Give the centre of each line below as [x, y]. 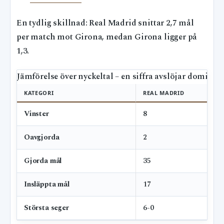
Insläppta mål [47, 184]
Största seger [46, 207]
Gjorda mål [43, 160]
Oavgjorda [42, 137]
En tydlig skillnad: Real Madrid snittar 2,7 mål [105, 23]
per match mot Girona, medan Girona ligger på [107, 37]
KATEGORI [39, 92]
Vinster [36, 113]
